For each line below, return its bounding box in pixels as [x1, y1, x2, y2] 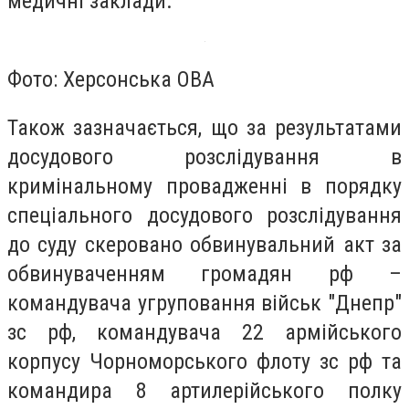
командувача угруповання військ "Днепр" [7, 290, 402, 317]
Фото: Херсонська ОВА [7, 66, 215, 92]
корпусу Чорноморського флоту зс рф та [7, 349, 402, 375]
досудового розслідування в [7, 144, 402, 171]
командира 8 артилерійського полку [7, 378, 402, 404]
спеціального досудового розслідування [7, 203, 402, 229]
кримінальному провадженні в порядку [7, 173, 402, 200]
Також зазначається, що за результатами [7, 115, 402, 142]
